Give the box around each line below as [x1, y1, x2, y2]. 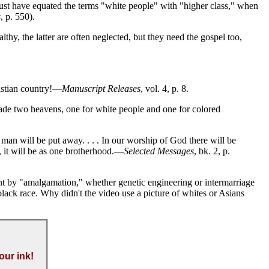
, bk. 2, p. [194, 146, 230, 157]
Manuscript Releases [62, 83, 141, 94]
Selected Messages [124, 146, 194, 157]
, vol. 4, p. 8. [141, 83, 189, 94]
